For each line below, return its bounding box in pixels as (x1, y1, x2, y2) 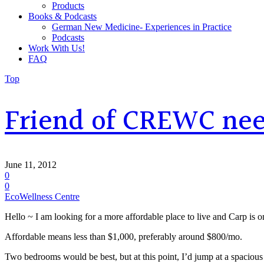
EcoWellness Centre (5, 191, 80, 202)
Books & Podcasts (28, 11, 97, 21)
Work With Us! (28, 43, 85, 53)
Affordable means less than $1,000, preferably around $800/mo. (5, 231, 242, 242)
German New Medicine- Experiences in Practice (52, 22, 232, 32)
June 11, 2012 (5, 159, 57, 170)
